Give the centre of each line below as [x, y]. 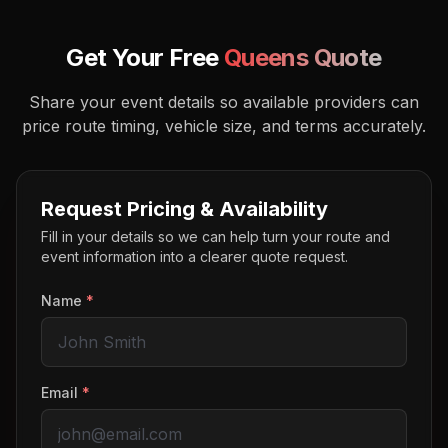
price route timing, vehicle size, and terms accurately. [224, 126]
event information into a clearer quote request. [194, 256]
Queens [266, 57]
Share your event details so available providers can [224, 102]
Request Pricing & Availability [184, 209]
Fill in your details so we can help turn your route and [215, 236]
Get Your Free [145, 57]
